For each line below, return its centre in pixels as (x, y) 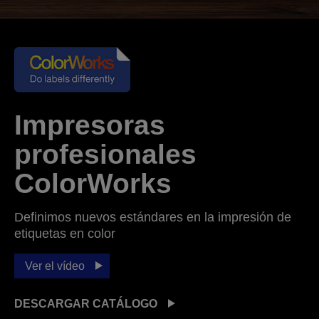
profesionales (105, 154)
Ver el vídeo (55, 266)
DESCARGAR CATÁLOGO (86, 303)
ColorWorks (93, 183)
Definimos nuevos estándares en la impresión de (153, 217)
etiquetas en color (65, 233)
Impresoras (90, 125)
